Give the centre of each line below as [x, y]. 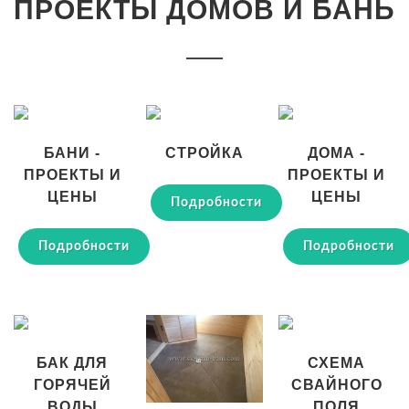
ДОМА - [337, 153]
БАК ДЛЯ [73, 363]
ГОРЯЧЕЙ [72, 385]
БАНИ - [73, 153]
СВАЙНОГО [336, 385]
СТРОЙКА [204, 153]
